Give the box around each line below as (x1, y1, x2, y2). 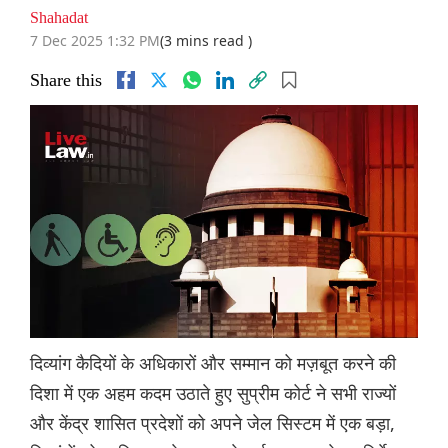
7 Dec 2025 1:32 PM (30, 31, 160, 51)
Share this (30, 70, 102, 91)
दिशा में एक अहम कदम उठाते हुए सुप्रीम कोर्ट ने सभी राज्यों (30, 381, 396, 406)
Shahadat (30, 9, 88, 27)
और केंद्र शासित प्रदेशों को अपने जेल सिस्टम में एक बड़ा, (30, 411, 395, 436)
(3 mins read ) (160, 31, 252, 51)
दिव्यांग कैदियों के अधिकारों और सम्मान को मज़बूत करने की (30, 351, 396, 376)
